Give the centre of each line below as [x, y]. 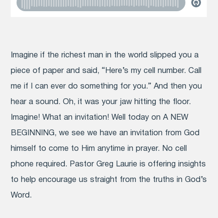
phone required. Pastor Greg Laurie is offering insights [109, 164]
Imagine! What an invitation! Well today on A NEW [100, 117]
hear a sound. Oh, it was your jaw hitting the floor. [101, 102]
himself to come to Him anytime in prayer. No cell [99, 148]
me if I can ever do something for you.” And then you [107, 86]
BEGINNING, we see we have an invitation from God [105, 133]
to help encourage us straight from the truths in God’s [109, 180]
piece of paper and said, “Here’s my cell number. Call [106, 71]
